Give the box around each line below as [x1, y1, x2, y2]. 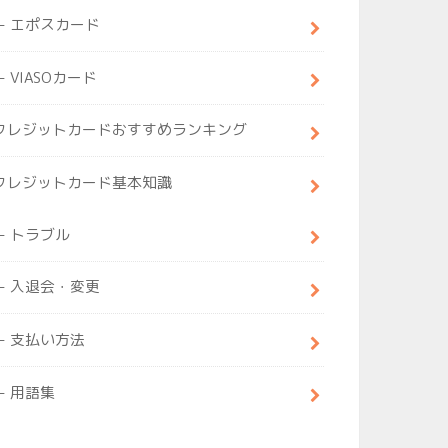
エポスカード [10, 14, 101, 36]
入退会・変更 [10, 276, 101, 298]
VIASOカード [10, 66, 98, 88]
